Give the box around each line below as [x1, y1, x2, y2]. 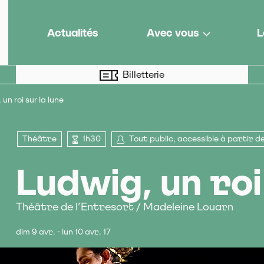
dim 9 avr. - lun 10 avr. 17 [15, 227, 111, 237]
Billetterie [122, 68, 164, 80]
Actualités [47, 26, 98, 39]
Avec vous [146, 26, 199, 39]
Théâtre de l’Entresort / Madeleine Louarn [15, 200, 233, 213]
